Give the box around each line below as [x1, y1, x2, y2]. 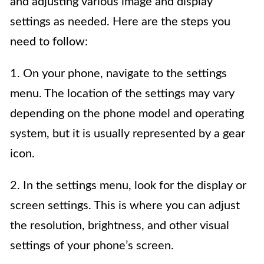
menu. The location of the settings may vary [10, 88, 235, 100]
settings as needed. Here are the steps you [10, 16, 230, 28]
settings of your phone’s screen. [10, 240, 174, 252]
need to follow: [10, 36, 88, 48]
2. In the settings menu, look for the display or [10, 180, 246, 192]
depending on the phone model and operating [10, 108, 244, 120]
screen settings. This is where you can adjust [10, 200, 240, 212]
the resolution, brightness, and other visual [10, 220, 229, 232]
